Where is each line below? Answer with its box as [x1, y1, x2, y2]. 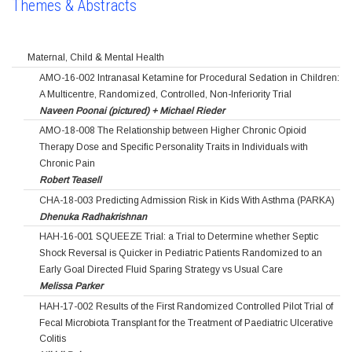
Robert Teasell [39, 174, 101, 185]
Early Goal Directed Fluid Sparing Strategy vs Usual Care [39, 263, 283, 275]
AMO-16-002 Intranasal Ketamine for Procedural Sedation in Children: [39, 71, 339, 83]
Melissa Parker [39, 280, 103, 291]
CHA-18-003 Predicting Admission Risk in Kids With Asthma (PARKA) [39, 194, 335, 206]
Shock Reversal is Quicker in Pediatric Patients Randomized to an [39, 247, 322, 259]
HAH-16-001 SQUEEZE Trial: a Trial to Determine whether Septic [39, 231, 318, 243]
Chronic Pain [39, 157, 95, 169]
